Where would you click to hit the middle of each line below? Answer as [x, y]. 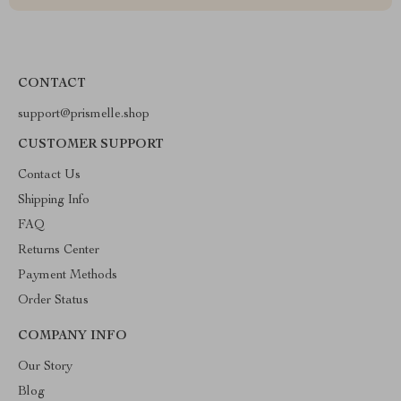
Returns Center [59, 251]
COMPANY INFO [73, 337]
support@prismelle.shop [84, 115]
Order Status [53, 301]
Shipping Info [54, 200]
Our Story [45, 367]
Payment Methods [68, 276]
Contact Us [49, 175]
